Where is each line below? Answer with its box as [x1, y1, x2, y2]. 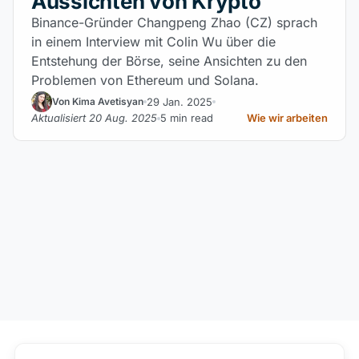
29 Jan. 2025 [147, 95, 212, 108]
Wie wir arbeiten [247, 111, 328, 124]
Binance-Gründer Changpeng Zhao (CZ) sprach [31, 14, 317, 30]
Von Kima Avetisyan [52, 95, 143, 107]
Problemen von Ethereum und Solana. [31, 72, 259, 88]
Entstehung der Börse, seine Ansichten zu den [31, 53, 307, 69]
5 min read [160, 111, 213, 124]
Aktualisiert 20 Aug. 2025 [31, 111, 157, 124]
